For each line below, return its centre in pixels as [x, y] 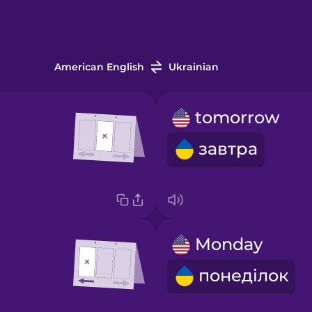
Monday [228, 244]
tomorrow [237, 118]
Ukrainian [193, 67]
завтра [228, 149]
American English [99, 67]
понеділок [243, 276]
